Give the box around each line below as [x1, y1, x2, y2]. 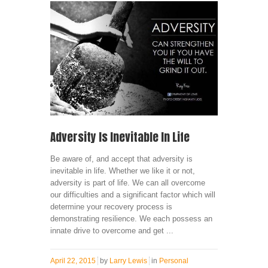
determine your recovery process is [50, 202, 172, 211]
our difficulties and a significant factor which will [50, 190, 215, 199]
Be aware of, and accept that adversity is [50, 154, 193, 163]
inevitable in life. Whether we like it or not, [50, 166, 195, 175]
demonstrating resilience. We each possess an [50, 214, 212, 223]
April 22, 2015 [50, 256, 96, 265]
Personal [159, 256, 188, 265]
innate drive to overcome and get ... [50, 226, 173, 235]
